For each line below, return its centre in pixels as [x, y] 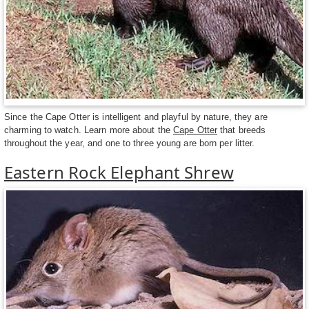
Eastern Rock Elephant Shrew [119, 172]
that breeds [242, 130]
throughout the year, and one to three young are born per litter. [130, 143]
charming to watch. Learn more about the [89, 130]
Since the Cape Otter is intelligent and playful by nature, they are [136, 117]
